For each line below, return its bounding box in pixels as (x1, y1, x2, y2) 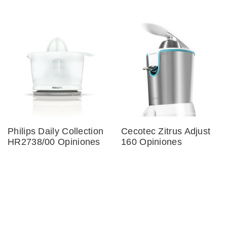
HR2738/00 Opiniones (8, 137, 100, 147)
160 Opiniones (121, 137, 182, 147)
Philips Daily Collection (8, 126, 104, 137)
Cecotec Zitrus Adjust (121, 126, 211, 137)
